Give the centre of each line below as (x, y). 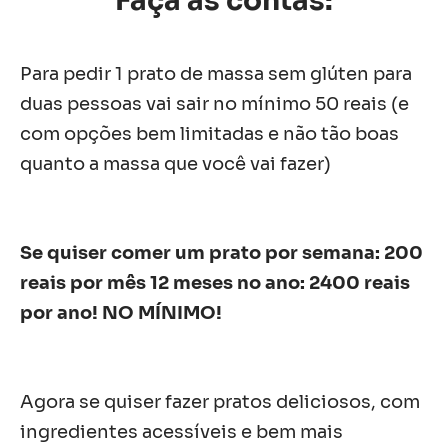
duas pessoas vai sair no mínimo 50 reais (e (214, 104)
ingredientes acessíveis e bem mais (181, 431)
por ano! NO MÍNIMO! (121, 312)
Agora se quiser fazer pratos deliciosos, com (220, 401)
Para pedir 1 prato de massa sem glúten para (216, 74)
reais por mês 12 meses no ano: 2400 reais (215, 282)
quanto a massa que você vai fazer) (175, 164)
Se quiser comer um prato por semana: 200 (221, 252)
